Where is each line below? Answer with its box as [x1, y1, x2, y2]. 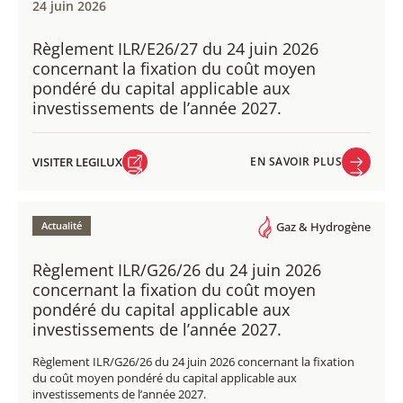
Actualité [41, 218, 82, 232]
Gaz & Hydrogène [276, 219, 371, 236]
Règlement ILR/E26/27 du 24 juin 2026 [32, 37, 318, 59]
